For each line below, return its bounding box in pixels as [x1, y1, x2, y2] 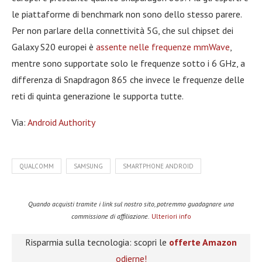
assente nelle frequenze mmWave [96, 41, 230, 53]
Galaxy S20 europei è [12, 41, 96, 53]
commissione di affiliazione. [71, 212, 150, 221]
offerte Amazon [169, 236, 237, 249]
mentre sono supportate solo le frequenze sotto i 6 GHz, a [12, 57, 245, 70]
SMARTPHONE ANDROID [123, 162, 194, 171]
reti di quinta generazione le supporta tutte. [12, 90, 184, 102]
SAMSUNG [74, 162, 103, 171]
